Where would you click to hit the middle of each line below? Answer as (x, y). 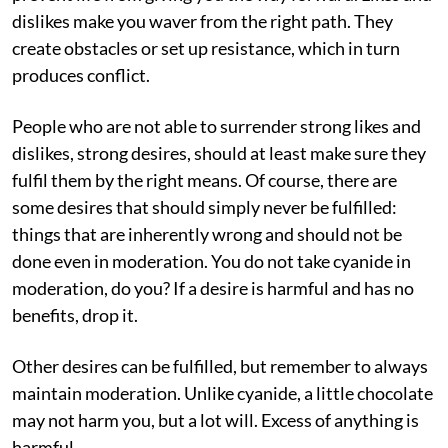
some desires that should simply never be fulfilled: (204, 206)
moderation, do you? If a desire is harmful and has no (213, 287)
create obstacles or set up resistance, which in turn (206, 47)
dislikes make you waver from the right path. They (202, 20)
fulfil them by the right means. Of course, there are (204, 179)
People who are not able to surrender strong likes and (216, 125)
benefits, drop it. (75, 314)
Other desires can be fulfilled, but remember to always (220, 365)
